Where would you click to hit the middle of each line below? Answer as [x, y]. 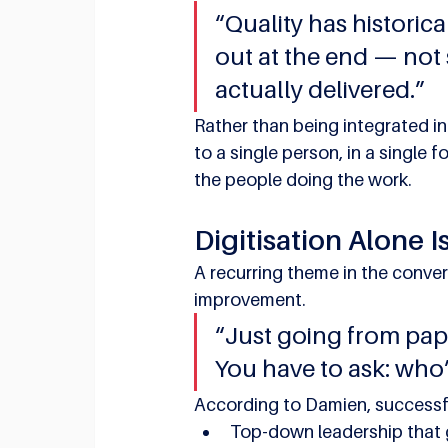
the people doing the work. [303, 179]
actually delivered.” [320, 89]
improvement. [250, 299]
